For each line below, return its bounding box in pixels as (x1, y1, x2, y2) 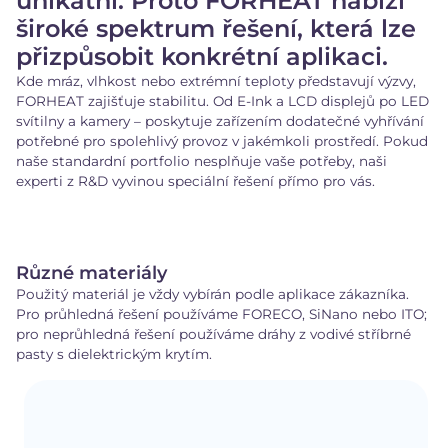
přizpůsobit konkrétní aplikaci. (16, 42, 388, 72)
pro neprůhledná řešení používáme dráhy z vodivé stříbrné (16, 326, 411, 343)
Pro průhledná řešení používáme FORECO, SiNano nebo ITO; (16, 306, 427, 323)
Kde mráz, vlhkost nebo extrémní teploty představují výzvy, (16, 73, 416, 90)
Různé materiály (16, 262, 167, 285)
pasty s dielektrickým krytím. (16, 346, 212, 363)
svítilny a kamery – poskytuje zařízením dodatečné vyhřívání (16, 113, 424, 130)
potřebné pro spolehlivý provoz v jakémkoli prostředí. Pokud (16, 133, 428, 150)
